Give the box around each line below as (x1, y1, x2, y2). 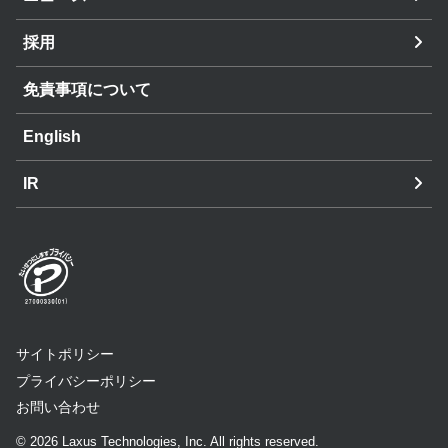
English (23, 128, 81, 146)
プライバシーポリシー (16, 372, 156, 389)
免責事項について (23, 81, 151, 99)
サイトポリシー (16, 346, 114, 363)
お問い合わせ (16, 399, 100, 416)
